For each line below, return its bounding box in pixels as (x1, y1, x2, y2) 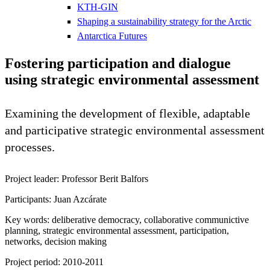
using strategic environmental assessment (5, 71, 259, 87)
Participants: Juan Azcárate (5, 193, 107, 204)
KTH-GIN (77, 1, 118, 12)
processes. (5, 140, 55, 154)
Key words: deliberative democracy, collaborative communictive (5, 214, 249, 225)
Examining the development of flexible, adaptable (5, 106, 250, 120)
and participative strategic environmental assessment (5, 123, 265, 137)
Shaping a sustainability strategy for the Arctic (77, 16, 251, 27)
